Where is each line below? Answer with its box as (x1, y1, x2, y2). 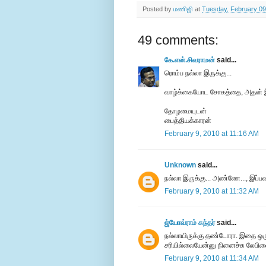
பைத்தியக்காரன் (164, 116, 211, 125)
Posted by (142, 5, 173, 13)
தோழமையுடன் (164, 107, 207, 116)
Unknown (164, 161, 196, 170)
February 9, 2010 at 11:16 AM (164, 129, 259, 138)
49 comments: (138, 33, 218, 48)
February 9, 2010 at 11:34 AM (164, 254, 259, 263)
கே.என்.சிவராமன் (164, 56, 215, 65)
